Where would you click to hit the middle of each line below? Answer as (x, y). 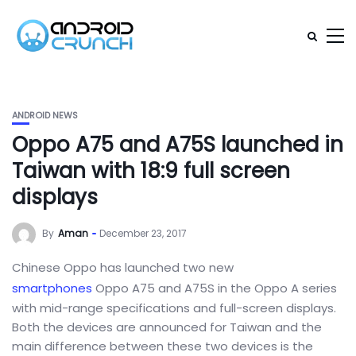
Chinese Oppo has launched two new (123, 267)
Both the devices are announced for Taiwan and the (167, 327)
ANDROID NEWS (45, 115)
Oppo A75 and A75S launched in (178, 145)
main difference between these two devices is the (163, 346)
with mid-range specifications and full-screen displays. (174, 308)
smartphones (52, 288)
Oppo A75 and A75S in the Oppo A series (215, 288)
